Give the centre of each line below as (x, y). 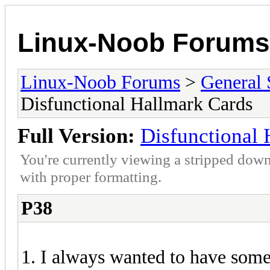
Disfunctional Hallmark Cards (137, 104)
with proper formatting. (91, 176)
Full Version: (76, 136)
